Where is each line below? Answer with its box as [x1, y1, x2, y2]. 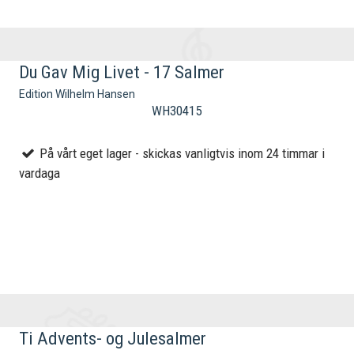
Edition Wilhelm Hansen [19, 88, 136, 101]
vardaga [19, 165, 61, 182]
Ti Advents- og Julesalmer [19, 327, 207, 349]
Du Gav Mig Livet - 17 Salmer [19, 61, 225, 83]
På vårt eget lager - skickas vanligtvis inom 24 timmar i [36, 145, 326, 162]
